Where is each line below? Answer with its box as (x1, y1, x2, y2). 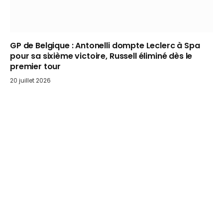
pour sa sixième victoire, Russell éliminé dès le (10, 50, 193, 62)
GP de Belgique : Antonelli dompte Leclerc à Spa (10, 39, 200, 51)
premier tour (10, 60, 61, 72)
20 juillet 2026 (10, 76, 51, 85)
